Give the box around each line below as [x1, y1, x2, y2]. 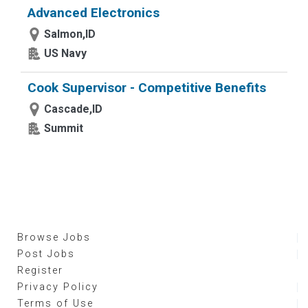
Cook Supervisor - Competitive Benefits [27, 80, 266, 96]
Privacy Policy [17, 281, 98, 293]
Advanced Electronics [27, 5, 159, 21]
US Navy [44, 47, 87, 60]
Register [17, 265, 63, 276]
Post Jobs [17, 248, 75, 260]
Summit [44, 122, 83, 135]
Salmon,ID [44, 27, 96, 41]
